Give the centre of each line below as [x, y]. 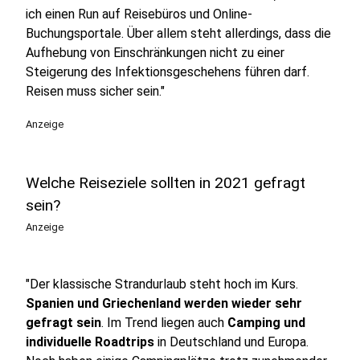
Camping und [266, 323]
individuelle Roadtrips [90, 342]
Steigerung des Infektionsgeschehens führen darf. [168, 72]
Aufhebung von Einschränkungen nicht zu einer [155, 53]
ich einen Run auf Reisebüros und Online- [139, 14]
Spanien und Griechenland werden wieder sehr [164, 303]
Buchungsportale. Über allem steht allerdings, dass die [178, 33]
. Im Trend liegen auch [164, 323]
